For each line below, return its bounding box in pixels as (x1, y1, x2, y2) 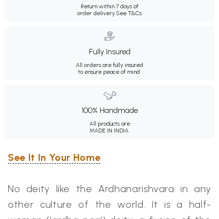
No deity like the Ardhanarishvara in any (8, 183, 211, 195)
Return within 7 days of (81, 3, 138, 10)
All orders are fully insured (76, 62, 143, 68)
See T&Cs (116, 10, 142, 17)
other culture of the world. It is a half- (8, 198, 211, 210)
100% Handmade (81, 106, 138, 115)
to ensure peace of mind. (78, 68, 141, 75)
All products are (89, 120, 130, 127)
